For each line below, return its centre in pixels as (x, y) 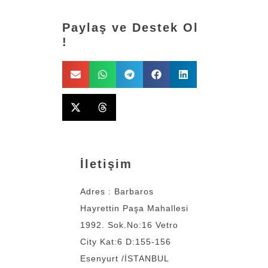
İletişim (106, 164)
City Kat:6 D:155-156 (126, 241)
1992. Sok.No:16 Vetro (129, 225)
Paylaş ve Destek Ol (130, 27)
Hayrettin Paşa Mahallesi (134, 208)
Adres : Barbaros (117, 191)
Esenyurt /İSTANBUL (125, 258)
